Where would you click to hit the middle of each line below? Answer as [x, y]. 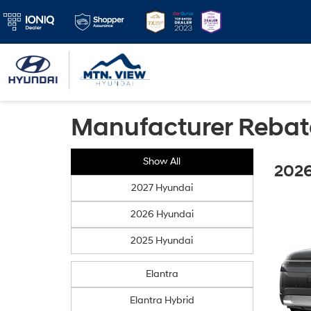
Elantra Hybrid [162, 300]
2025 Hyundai [162, 241]
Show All [162, 161]
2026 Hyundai [162, 214]
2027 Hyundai [162, 188]
